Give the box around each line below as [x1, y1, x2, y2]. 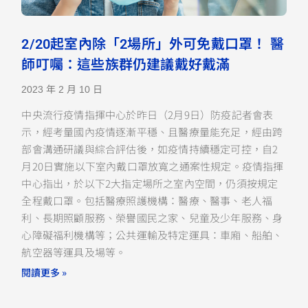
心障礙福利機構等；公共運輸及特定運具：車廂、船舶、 [21, 227, 283, 242]
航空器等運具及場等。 [21, 244, 126, 259]
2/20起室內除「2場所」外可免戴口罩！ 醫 [21, 35, 284, 52]
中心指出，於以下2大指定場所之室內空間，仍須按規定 [21, 175, 278, 190]
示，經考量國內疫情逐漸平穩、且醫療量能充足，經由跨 [21, 124, 283, 139]
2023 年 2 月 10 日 [21, 83, 103, 95]
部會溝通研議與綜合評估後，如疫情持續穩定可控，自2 [21, 141, 278, 156]
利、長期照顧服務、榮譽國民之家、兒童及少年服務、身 [21, 210, 283, 225]
